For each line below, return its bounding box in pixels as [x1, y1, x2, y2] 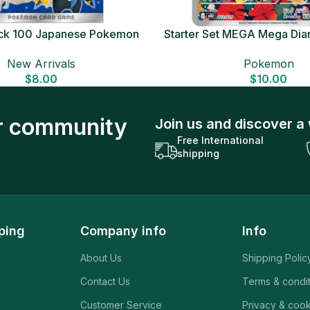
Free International [176, 134, 264, 146]
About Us [80, 251, 122, 264]
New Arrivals [7, 56, 76, 71]
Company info [80, 223, 167, 238]
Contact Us [80, 275, 131, 287]
